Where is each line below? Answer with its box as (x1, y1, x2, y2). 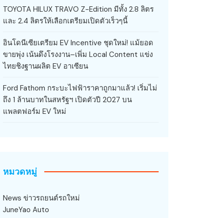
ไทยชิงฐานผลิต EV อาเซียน (3, 61, 88, 71)
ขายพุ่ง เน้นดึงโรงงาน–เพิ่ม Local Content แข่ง (3, 49, 153, 59)
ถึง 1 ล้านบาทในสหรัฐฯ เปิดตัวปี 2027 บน (3, 94, 132, 105)
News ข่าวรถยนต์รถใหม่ (3, 193, 80, 203)
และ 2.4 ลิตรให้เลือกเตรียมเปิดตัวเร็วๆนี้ (3, 16, 127, 26)
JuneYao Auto (3, 204, 49, 215)
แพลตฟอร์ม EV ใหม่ (3, 106, 68, 116)
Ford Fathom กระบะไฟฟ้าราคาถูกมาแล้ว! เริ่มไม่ (3, 83, 157, 93)
